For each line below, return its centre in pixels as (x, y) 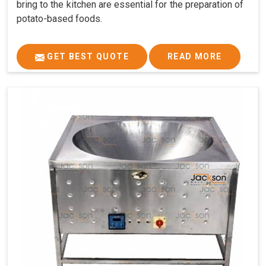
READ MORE (195, 57)
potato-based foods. (59, 19)
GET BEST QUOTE (87, 57)
